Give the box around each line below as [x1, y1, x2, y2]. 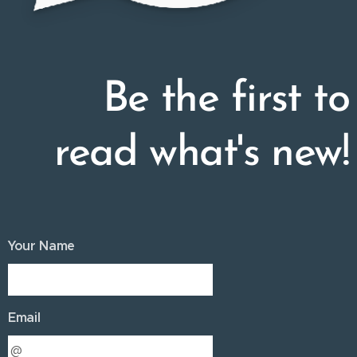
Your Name [8, 237, 76, 254]
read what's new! [54, 132, 349, 175]
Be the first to [102, 78, 349, 121]
